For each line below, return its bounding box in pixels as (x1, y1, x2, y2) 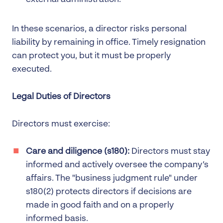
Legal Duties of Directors (12, 92, 111, 101)
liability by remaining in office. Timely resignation (12, 38, 206, 47)
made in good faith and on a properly (26, 201, 174, 210)
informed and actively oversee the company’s (26, 160, 209, 169)
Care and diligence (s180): (26, 147, 129, 156)
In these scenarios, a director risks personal (12, 24, 187, 33)
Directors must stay (129, 147, 210, 156)
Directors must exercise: (12, 119, 110, 128)
